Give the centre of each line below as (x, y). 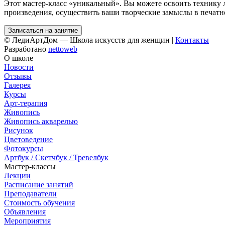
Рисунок (19, 130)
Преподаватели (30, 194)
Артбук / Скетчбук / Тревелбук (56, 157)
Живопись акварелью (41, 121)
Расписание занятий (39, 185)
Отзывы (18, 76)
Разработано (26, 49)
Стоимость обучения (39, 203)
